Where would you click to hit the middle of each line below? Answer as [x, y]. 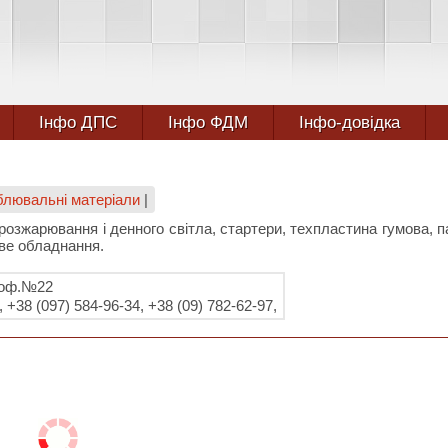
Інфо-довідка [349, 122]
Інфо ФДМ [207, 122]
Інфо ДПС [77, 122]
